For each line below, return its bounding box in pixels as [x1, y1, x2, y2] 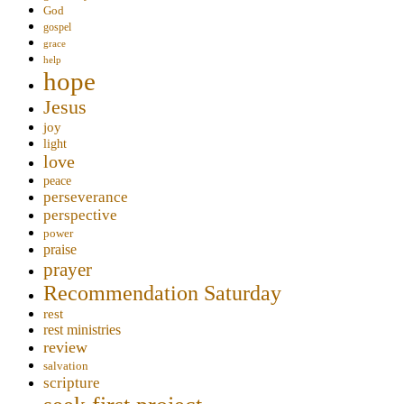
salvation [43, 359, 88, 373]
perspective [43, 207, 117, 225]
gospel [43, 22, 71, 34]
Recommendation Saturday [43, 281, 281, 306]
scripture [43, 373, 100, 392]
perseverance [43, 188, 128, 207]
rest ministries [43, 322, 121, 338]
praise [43, 241, 77, 259]
